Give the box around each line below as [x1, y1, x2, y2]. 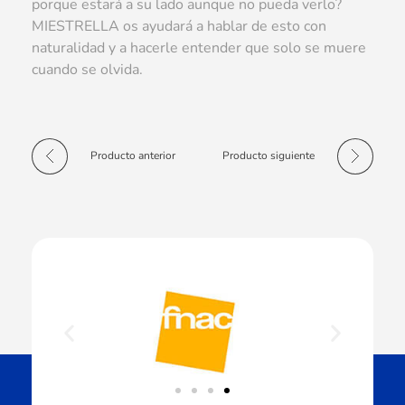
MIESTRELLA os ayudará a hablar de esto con [32, 16, 326, 37]
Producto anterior [90, 148, 175, 164]
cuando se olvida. [32, 60, 143, 80]
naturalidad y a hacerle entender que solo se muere [32, 38, 366, 59]
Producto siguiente [222, 148, 315, 164]
